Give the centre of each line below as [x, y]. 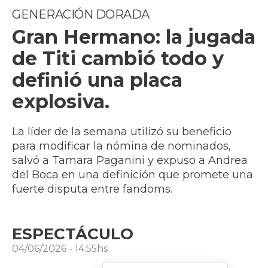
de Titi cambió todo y [118, 59]
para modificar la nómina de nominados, [121, 146]
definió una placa [97, 80]
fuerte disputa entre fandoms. [92, 189]
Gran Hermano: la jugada [134, 37]
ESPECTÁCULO [73, 234]
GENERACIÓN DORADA [81, 15]
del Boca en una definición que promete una [133, 175]
